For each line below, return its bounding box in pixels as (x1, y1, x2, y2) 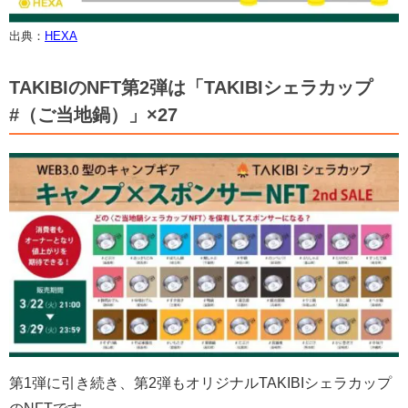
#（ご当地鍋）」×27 (9, 104, 178, 125)
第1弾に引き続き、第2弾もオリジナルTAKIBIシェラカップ (9, 374, 392, 391)
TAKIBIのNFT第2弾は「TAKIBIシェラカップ (9, 76, 372, 97)
